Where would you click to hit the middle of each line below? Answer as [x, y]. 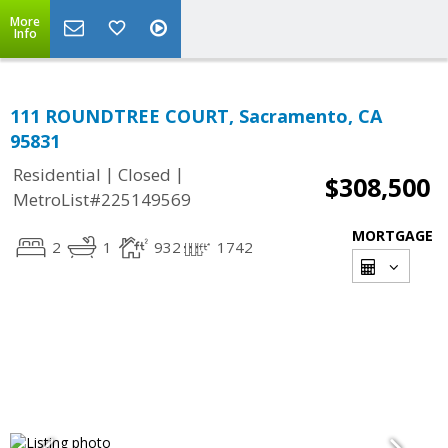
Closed [144, 175]
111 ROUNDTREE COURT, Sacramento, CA [196, 116]
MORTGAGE [392, 235]
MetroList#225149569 [102, 200]
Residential [57, 175]
